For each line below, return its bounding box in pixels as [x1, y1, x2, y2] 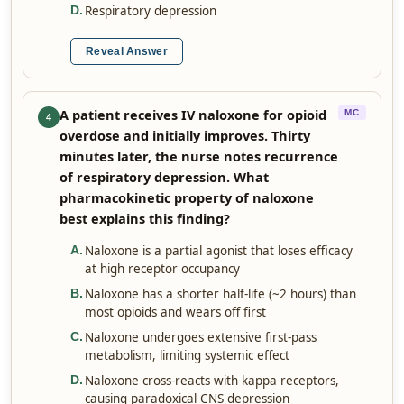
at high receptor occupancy [85, 261, 240, 277]
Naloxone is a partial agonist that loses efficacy [85, 243, 353, 259]
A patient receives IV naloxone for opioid [60, 106, 326, 124]
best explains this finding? [60, 209, 230, 227]
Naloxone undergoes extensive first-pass [85, 329, 317, 345]
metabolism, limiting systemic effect [85, 347, 289, 363]
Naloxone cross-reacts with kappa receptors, [85, 372, 339, 389]
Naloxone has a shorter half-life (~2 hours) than [85, 286, 356, 302]
